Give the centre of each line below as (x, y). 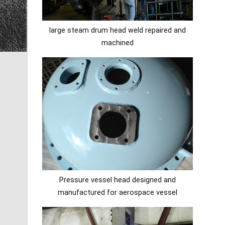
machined (117, 43)
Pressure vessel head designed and (117, 180)
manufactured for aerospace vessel (117, 192)
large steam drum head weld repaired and (117, 30)
